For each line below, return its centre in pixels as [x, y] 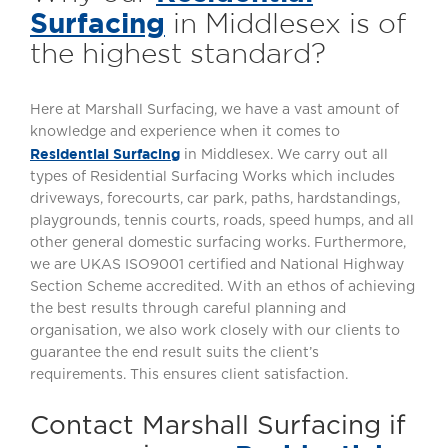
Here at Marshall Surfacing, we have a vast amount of [214, 109]
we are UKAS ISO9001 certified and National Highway [217, 264]
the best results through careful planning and [188, 308]
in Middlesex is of [285, 23]
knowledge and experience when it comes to [185, 131]
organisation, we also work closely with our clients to [215, 330]
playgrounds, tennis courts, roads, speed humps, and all [222, 220]
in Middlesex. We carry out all [284, 154]
